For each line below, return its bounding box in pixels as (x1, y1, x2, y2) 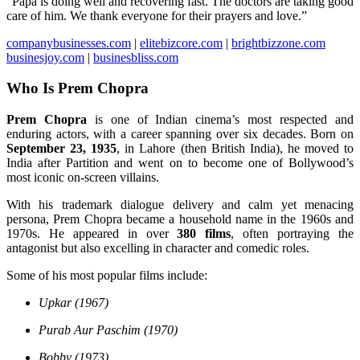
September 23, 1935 (6, 141, 117, 156)
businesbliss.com (93, 50, 178, 64)
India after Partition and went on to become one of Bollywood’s (6, 156, 354, 170)
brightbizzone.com (231, 35, 325, 50)
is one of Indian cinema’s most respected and (86, 112, 354, 127)
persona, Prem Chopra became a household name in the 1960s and (6, 212, 354, 227)
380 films (177, 227, 231, 241)
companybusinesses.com (6, 35, 131, 50)
